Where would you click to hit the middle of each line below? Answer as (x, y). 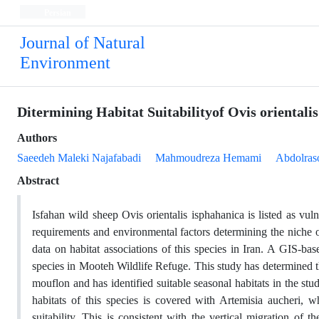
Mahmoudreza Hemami (208, 158)
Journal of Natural (83, 43)
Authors (37, 138)
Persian (56, 12)
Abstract (38, 181)
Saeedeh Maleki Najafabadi (79, 158)
